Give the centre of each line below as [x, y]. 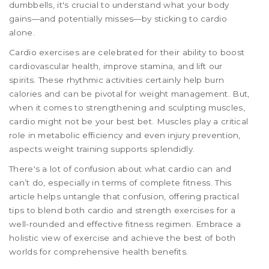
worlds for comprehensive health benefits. [99, 252]
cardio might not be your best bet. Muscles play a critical [129, 122]
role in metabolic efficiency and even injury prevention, [125, 135]
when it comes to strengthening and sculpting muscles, [127, 108]
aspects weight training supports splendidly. [102, 149]
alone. [22, 33]
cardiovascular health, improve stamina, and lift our [116, 66]
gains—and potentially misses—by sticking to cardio [118, 19]
